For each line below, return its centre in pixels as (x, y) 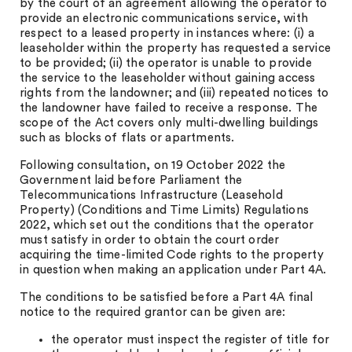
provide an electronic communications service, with (164, 18)
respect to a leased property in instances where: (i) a (167, 33)
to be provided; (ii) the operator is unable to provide (166, 63)
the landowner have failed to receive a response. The (169, 108)
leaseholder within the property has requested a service (176, 48)
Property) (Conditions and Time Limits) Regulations (165, 210)
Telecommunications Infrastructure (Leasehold (151, 195)
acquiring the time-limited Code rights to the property (172, 255)
